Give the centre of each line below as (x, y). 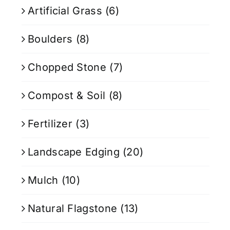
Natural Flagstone (73, 208)
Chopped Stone (67, 67)
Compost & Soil (67, 95)
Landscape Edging (74, 152)
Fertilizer (50, 123)
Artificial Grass (65, 11)
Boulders (50, 39)
